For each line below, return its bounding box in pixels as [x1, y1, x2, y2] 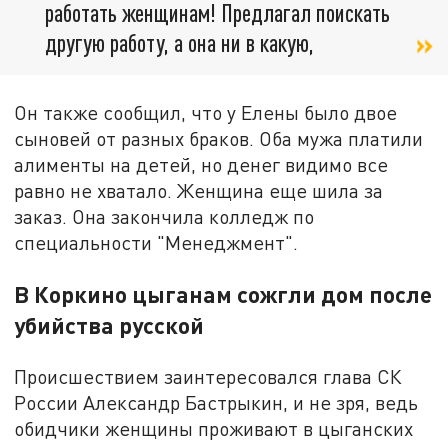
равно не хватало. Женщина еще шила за [14, 179, 384, 203]
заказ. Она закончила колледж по [14, 205, 315, 229]
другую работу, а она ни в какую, [45, 28, 314, 58]
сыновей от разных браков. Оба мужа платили [14, 127, 424, 151]
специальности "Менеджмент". [14, 231, 299, 255]
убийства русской [14, 311, 205, 340]
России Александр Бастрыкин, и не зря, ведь [14, 391, 419, 415]
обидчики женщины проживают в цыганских [14, 417, 414, 441]
